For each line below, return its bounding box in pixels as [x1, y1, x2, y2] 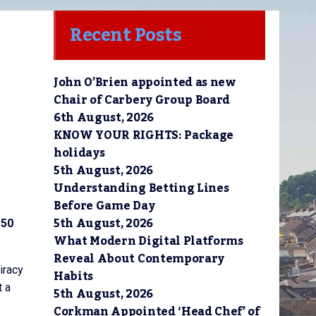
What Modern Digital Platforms [54, 230, 243, 253]
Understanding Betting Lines [54, 177, 229, 200]
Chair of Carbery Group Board [54, 89, 231, 111]
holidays [54, 142, 105, 164]
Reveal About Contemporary [54, 248, 224, 270]
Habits [54, 265, 94, 288]
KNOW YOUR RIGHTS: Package [54, 124, 233, 147]
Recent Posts [70, 18, 181, 53]
